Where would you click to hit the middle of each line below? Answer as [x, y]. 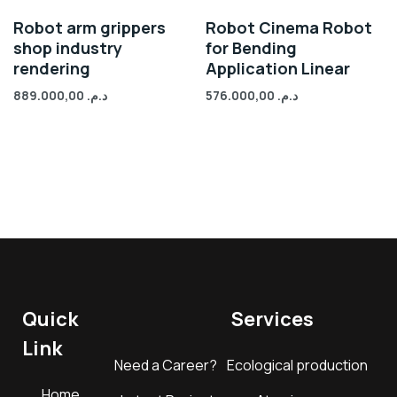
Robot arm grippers [90, 28]
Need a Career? [165, 365]
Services [273, 319]
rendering [52, 69]
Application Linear [278, 69]
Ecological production [297, 365]
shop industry [68, 48]
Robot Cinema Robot [289, 28]
